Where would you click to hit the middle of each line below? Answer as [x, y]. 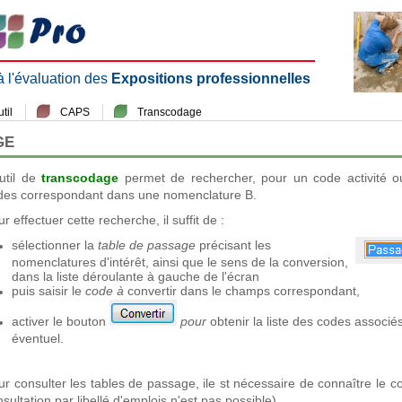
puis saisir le [48, 291]
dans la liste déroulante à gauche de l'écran [141, 275]
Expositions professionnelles [211, 79]
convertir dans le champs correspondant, [244, 291]
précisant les [233, 245]
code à [106, 291]
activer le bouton [61, 321]
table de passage [147, 245]
